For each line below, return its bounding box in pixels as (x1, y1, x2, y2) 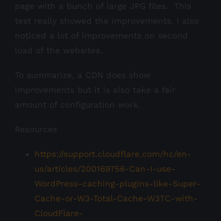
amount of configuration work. (15, 100, 141, 110)
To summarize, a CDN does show (15, 70, 150, 80)
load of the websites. (15, 45, 103, 56)
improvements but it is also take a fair (15, 85, 176, 95)
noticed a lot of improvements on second (15, 31, 188, 41)
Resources (15, 124, 57, 135)
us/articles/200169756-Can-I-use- (35, 164, 176, 174)
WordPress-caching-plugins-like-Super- (35, 179, 201, 189)
